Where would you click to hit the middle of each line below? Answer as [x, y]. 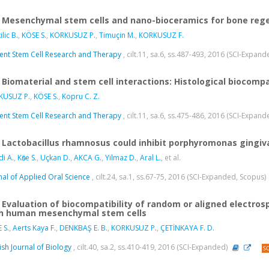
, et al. [171, 158]
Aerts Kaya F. [34, 228]
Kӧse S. [27, 158]
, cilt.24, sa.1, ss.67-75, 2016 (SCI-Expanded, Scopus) [179, 177]
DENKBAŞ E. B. [83, 228]
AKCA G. [88, 158]
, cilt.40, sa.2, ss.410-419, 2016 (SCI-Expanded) [150, 247]
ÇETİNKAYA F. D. [187, 228]
